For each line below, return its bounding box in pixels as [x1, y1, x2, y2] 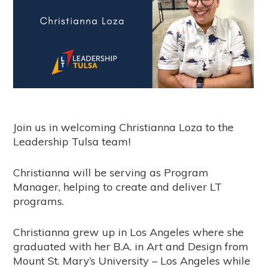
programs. [13, 194, 64, 208]
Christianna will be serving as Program [13, 165, 209, 179]
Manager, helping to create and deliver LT [13, 179, 222, 194]
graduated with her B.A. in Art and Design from [13, 239, 249, 253]
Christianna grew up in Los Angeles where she [13, 225, 244, 239]
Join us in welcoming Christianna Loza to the [13, 120, 234, 134]
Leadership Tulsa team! [13, 134, 131, 148]
